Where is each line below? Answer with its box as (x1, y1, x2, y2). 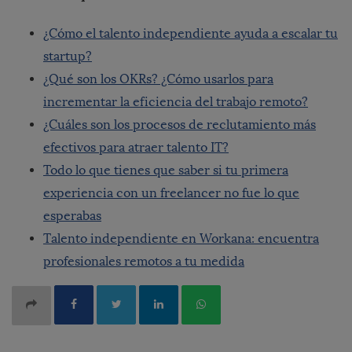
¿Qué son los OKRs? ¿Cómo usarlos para (43, 71, 273, 87)
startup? (43, 49, 92, 64)
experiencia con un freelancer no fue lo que (43, 185, 299, 201)
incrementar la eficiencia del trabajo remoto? (43, 94, 308, 110)
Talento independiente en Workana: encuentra (43, 231, 319, 247)
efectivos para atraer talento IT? (43, 140, 229, 156)
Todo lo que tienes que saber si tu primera (43, 163, 288, 178)
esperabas (43, 208, 101, 224)
